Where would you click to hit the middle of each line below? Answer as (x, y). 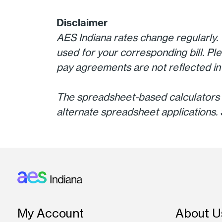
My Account (51, 214)
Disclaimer (82, 22)
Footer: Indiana (39, 206)
